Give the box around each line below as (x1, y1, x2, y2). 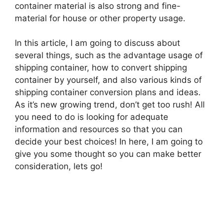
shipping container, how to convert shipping (15, 63, 187, 73)
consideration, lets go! (15, 161, 103, 172)
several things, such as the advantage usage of (15, 50, 203, 61)
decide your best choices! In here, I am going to (15, 137, 203, 147)
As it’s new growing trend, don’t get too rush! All (15, 100, 205, 110)
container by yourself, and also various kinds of (15, 75, 202, 85)
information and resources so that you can (15, 124, 183, 135)
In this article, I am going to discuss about (15, 38, 180, 48)
